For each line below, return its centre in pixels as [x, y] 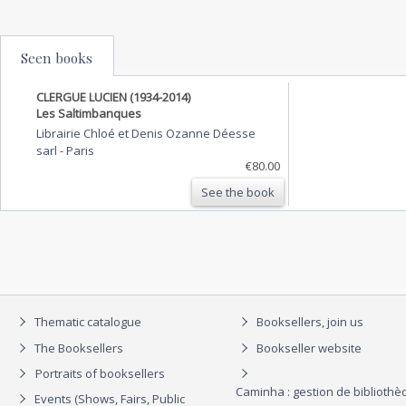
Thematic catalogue [87, 322]
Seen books [57, 58]
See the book [238, 192]
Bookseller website [308, 348]
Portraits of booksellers [100, 374]
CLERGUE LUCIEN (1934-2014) [113, 97]
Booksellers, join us [309, 322]
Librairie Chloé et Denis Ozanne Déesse [146, 133]
